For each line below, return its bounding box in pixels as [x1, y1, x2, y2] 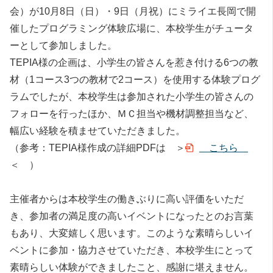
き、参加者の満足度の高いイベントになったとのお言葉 [10, 210, 253, 221]
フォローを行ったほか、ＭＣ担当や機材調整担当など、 [10, 108, 253, 119]
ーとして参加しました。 [10, 40, 117, 51]
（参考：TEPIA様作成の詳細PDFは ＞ [10, 142, 185, 153]
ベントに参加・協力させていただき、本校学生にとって [10, 244, 253, 255]
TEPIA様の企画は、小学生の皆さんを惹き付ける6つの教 [10, 57, 258, 68]
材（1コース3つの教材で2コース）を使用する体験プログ [10, 74, 260, 85]
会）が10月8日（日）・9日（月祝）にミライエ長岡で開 [10, 5, 256, 16]
